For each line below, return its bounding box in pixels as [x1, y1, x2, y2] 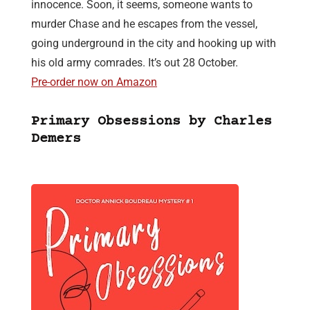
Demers [31, 131, 81, 147]
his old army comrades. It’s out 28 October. [31, 56, 238, 70]
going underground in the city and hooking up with [31, 37, 276, 51]
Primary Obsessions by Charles [31, 113, 272, 130]
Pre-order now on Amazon [31, 75, 157, 89]
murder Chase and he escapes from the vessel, [31, 17, 257, 31]
